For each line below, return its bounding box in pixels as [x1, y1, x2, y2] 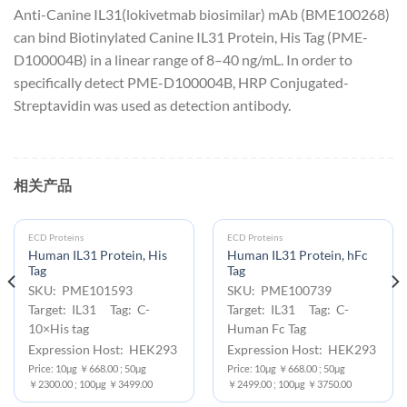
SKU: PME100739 [226, 283, 342, 299]
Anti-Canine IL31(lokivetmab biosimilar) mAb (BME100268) [14, 5, 390, 23]
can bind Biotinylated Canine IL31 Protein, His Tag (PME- [14, 27, 368, 45]
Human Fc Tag [226, 322, 306, 337]
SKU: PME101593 [27, 283, 144, 299]
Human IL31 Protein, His [27, 248, 167, 263]
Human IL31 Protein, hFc [226, 248, 368, 263]
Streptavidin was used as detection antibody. [14, 95, 291, 114]
